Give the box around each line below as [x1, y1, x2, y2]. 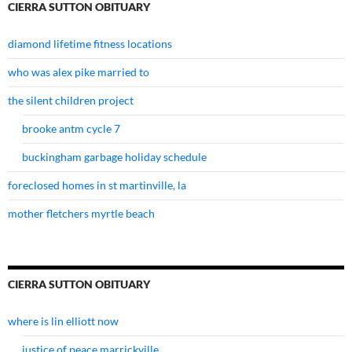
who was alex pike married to [8, 65, 149, 79]
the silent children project [8, 93, 134, 108]
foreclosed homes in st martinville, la [8, 178, 186, 192]
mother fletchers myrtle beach [8, 207, 155, 221]
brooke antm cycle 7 [22, 122, 120, 136]
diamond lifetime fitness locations [8, 37, 172, 51]
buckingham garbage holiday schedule [22, 150, 207, 164]
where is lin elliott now [8, 314, 119, 328]
